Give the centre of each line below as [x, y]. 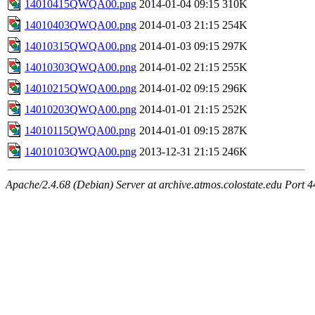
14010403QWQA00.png [81, 25]
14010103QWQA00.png [81, 151]
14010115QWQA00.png [80, 130]
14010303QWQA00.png [81, 67]
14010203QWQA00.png [81, 109]
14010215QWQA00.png [81, 88]
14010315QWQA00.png [81, 46]
